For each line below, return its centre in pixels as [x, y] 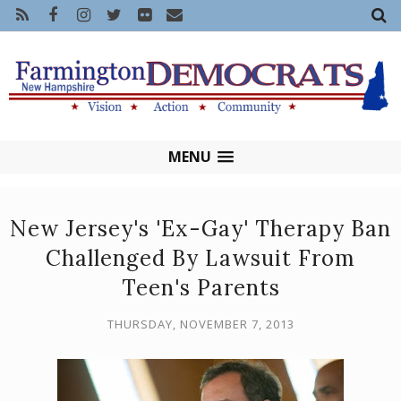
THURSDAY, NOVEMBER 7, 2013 [200, 324]
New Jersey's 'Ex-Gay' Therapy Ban [200, 229]
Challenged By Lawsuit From [200, 259]
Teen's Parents [200, 288]
